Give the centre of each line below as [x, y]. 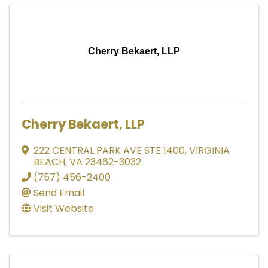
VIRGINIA [209, 150]
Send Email [59, 193]
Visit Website [64, 208]
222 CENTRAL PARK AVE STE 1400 [109, 150]
